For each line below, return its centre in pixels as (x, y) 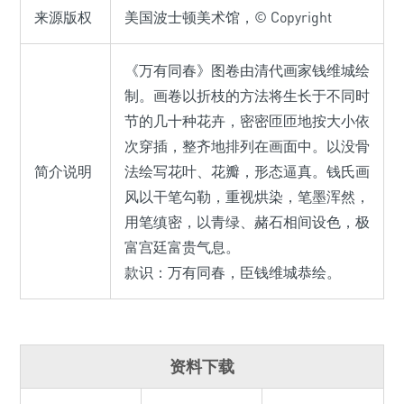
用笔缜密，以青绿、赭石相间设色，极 (247, 221)
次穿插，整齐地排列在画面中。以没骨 (247, 146)
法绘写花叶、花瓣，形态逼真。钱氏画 (247, 171)
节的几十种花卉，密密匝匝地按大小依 (247, 120)
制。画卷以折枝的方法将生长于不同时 (247, 95)
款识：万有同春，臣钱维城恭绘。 (233, 272)
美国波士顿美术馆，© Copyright (228, 17)
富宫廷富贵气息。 (182, 247)
